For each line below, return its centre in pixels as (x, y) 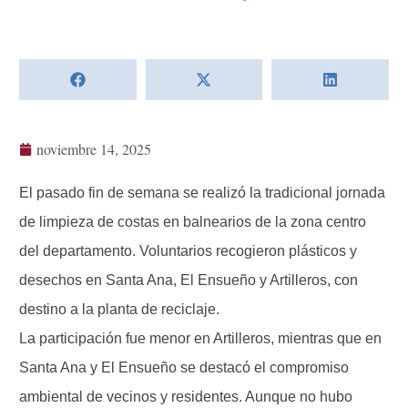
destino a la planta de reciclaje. (119, 310)
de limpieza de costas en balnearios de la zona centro (193, 222)
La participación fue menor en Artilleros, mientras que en (200, 339)
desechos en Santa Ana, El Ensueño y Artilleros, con (189, 280)
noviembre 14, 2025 (94, 149)
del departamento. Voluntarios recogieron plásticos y (188, 251)
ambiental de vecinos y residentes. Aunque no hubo (186, 397)
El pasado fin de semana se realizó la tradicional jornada (202, 193)
